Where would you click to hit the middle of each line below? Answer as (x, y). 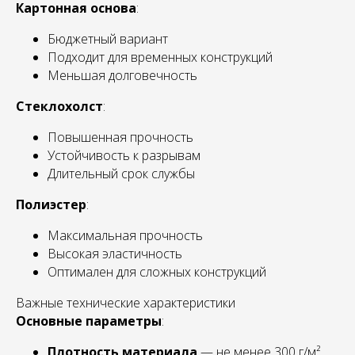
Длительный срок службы (121, 174)
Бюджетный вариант (108, 39)
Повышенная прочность (120, 137)
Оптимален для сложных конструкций (157, 272)
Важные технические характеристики (126, 303)
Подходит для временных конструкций (160, 57)
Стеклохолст (59, 106)
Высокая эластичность (115, 254)
